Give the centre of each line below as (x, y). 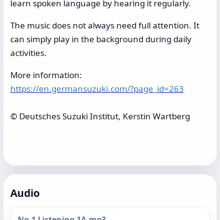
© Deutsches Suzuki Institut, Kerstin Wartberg (100, 116)
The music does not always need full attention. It (105, 25)
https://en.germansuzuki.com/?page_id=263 (97, 88)
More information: (46, 75)
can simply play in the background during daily (101, 39)
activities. (28, 53)
